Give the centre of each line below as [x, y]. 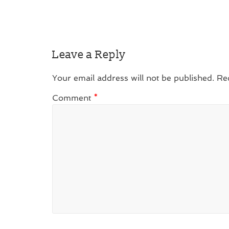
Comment [73, 98]
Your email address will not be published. [133, 78]
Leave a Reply [89, 55]
